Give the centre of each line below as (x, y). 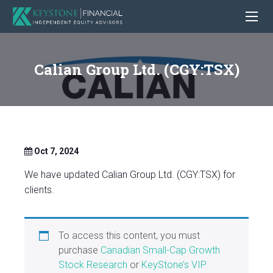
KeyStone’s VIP (174, 265)
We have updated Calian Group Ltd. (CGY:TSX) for (130, 175)
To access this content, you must (129, 236)
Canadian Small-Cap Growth (160, 250)
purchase (80, 250)
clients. (39, 190)
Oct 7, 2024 (55, 151)
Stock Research (93, 265)
